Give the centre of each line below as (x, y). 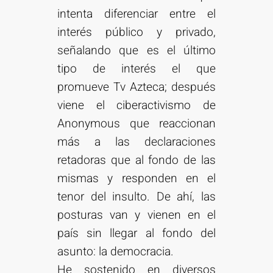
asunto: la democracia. (116, 252)
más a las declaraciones (136, 142)
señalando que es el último (136, 51)
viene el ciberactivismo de (136, 106)
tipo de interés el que (136, 69)
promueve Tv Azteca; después (136, 87)
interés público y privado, (136, 33)
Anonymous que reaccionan (136, 124)
